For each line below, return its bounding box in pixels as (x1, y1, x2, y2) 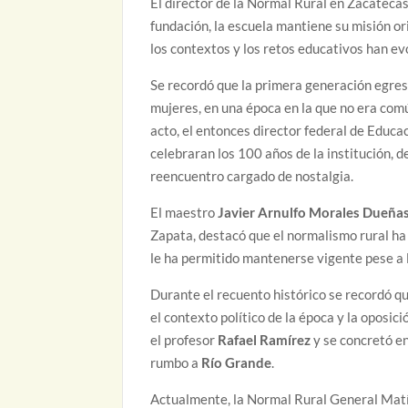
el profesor (150, 331, 219, 349)
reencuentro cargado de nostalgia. (150, 168, 354, 185)
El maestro (150, 204, 219, 221)
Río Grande (201, 354, 272, 372)
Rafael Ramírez (218, 331, 311, 349)
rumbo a (150, 354, 202, 372)
